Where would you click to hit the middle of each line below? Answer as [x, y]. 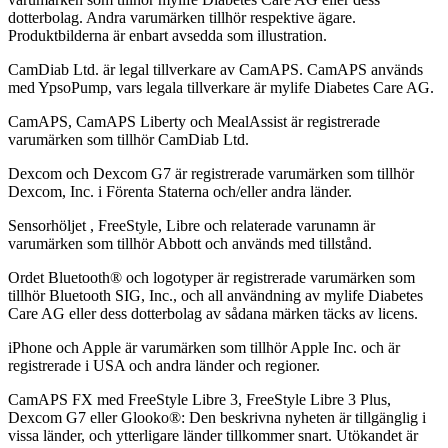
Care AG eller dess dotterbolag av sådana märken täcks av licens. [213, 313]
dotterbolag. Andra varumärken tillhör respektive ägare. [182, 17]
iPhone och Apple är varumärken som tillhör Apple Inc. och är [204, 347]
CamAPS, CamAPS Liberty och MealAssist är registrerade [194, 121]
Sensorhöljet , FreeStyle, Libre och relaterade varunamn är [191, 225]
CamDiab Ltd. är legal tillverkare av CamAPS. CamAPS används [215, 69]
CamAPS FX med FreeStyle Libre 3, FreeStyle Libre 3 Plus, [199, 399]
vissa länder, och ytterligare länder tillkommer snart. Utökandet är [213, 435]
